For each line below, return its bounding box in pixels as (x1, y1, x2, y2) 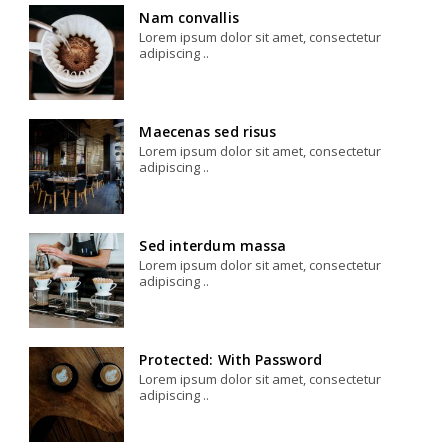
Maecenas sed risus (139, 121, 277, 141)
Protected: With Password (139, 349, 322, 369)
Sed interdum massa (139, 235, 287, 255)
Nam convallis (139, 7, 239, 27)
